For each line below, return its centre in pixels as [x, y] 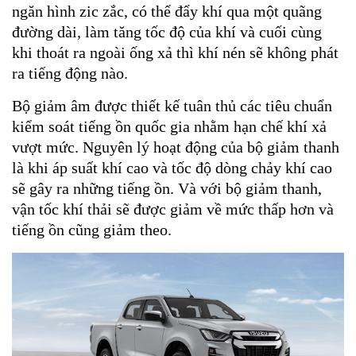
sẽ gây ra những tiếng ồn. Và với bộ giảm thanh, [167, 188]
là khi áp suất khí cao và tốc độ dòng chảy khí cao [172, 167]
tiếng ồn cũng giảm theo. [92, 229]
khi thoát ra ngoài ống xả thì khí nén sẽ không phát [175, 52]
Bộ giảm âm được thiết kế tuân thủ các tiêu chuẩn [172, 105]
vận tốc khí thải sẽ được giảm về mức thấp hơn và [173, 209]
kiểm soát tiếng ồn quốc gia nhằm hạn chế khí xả [169, 126]
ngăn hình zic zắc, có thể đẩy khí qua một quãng [167, 11]
